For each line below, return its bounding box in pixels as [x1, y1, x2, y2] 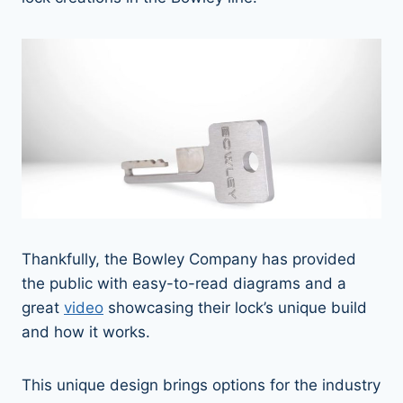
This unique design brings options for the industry [22, 375, 381, 394]
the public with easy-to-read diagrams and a [22, 273, 346, 292]
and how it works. [22, 322, 150, 341]
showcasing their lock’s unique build [103, 298, 367, 317]
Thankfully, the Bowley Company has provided [22, 249, 356, 268]
